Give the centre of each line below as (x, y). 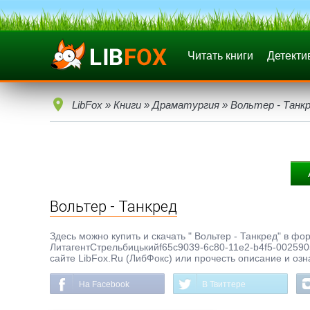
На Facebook (104, 284)
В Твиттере (224, 284)
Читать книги (220, 56)
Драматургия (186, 105)
